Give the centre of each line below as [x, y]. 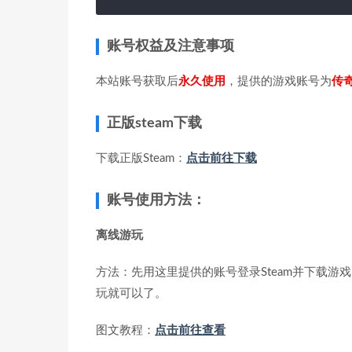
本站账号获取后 [137, 82]
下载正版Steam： [141, 159]
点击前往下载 [222, 159]
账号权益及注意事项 [170, 47]
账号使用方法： [156, 201]
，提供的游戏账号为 [279, 82]
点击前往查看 [190, 331]
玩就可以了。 [131, 294]
